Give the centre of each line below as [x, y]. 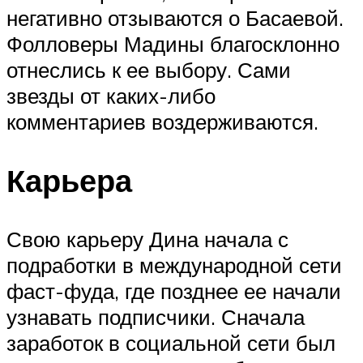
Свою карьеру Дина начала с [147, 239]
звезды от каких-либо [111, 96]
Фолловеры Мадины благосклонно [173, 44]
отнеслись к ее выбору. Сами [149, 70]
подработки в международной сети [174, 265]
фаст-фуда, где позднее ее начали [174, 290]
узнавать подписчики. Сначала [156, 316]
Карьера [69, 181]
